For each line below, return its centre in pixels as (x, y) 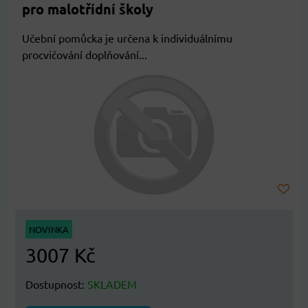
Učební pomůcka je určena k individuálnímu (127, 37)
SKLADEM (112, 284)
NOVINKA (49, 229)
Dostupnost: (56, 284)
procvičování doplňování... (85, 54)
